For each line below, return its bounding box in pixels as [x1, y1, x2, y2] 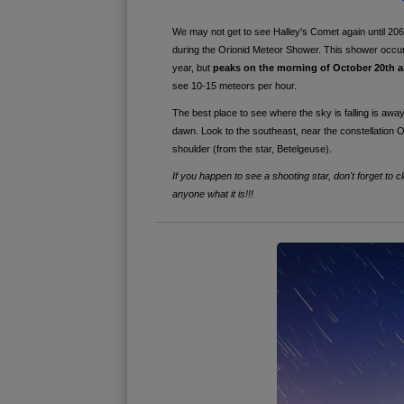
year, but [171, 61, 213, 73]
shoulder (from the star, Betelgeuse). [171, 142, 332, 154]
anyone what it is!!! [171, 188, 253, 199]
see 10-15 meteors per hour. [171, 79, 297, 91]
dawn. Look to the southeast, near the [171, 124, 340, 136]
